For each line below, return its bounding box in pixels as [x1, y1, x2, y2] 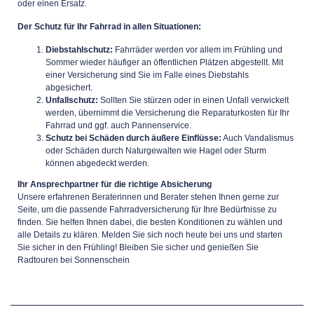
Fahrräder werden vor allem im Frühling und [113, 45, 282, 55]
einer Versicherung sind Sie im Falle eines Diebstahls [46, 70, 249, 80]
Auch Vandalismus [221, 133, 294, 143]
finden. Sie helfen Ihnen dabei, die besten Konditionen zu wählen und [18, 217, 282, 227]
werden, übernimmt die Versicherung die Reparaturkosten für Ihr [46, 108, 289, 118]
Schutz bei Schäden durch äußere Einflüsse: [46, 133, 221, 143]
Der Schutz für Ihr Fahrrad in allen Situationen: [18, 22, 201, 32]
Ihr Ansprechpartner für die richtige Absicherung [18, 179, 212, 189]
